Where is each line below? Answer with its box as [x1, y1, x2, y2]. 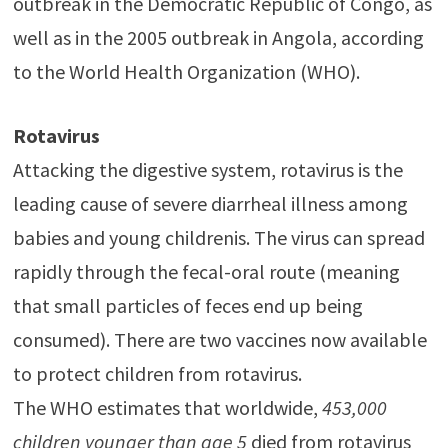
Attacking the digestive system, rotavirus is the [12, 156, 403, 182]
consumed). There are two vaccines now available [12, 326, 427, 352]
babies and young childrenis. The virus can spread [12, 224, 425, 250]
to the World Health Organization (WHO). [12, 58, 360, 84]
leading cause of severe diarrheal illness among [12, 190, 408, 216]
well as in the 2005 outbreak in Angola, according [12, 24, 424, 50]
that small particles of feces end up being [12, 292, 363, 318]
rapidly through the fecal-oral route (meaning [12, 258, 400, 284]
